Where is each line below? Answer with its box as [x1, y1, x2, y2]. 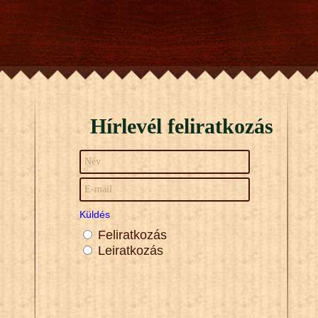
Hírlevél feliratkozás [90, 114, 273, 138]
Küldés [79, 209, 110, 221]
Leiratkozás [98, 243, 163, 258]
